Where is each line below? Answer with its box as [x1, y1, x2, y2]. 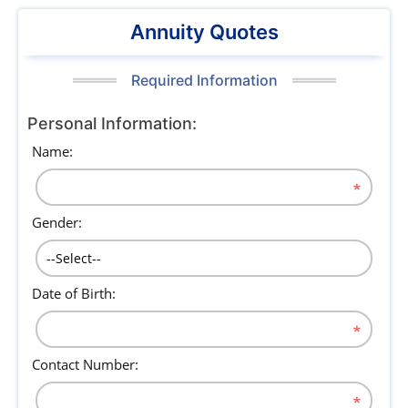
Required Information [130, 71, 278, 89]
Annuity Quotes [129, 20, 279, 44]
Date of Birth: [32, 284, 116, 302]
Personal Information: [27, 114, 197, 133]
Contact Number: [32, 355, 138, 373]
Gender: [32, 213, 82, 231]
